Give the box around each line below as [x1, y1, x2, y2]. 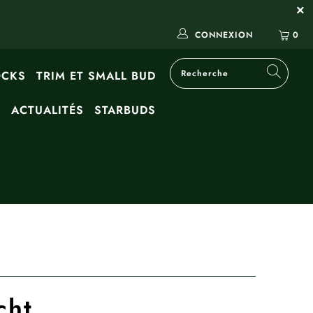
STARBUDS [94, 102, 156, 118]
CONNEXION [194, 29, 253, 41]
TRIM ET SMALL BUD [36, 68, 156, 84]
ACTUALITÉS [10, 102, 84, 118]
